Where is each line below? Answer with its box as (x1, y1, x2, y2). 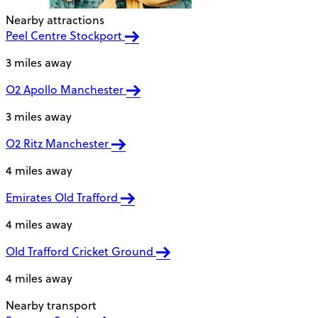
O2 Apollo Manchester (6, 82, 126, 98)
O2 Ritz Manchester (6, 136, 111, 152)
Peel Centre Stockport (6, 28, 125, 44)
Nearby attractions (6, 12, 104, 28)
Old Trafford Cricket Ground (6, 243, 156, 260)
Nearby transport (6, 297, 97, 314)
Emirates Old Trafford (6, 190, 121, 206)
